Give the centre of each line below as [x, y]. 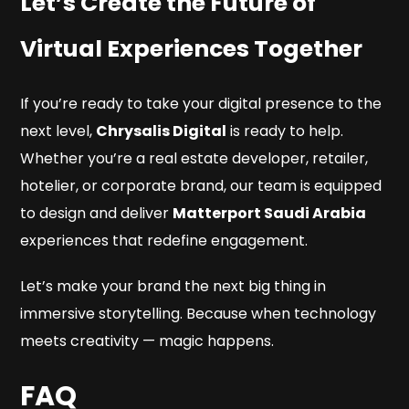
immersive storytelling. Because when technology [199, 314]
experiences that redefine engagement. [164, 241]
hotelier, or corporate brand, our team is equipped [201, 186]
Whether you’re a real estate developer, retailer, [194, 159]
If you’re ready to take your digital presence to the [201, 104]
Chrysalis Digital [162, 131]
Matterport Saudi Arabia [270, 214]
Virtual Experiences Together [192, 49]
